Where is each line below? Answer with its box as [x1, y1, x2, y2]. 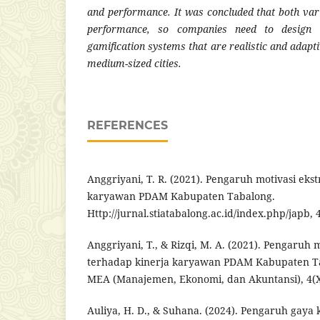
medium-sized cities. [87, 56, 181, 70]
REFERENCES [87, 118, 168, 132]
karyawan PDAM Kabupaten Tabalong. [87, 189, 275, 203]
